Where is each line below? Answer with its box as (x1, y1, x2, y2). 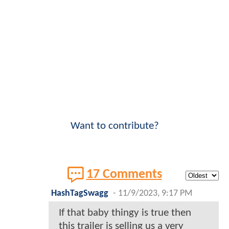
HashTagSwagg (51, 189, 108, 198)
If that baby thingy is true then (59, 208, 191, 219)
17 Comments (86, 168, 162, 181)
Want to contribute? (70, 121, 159, 132)
